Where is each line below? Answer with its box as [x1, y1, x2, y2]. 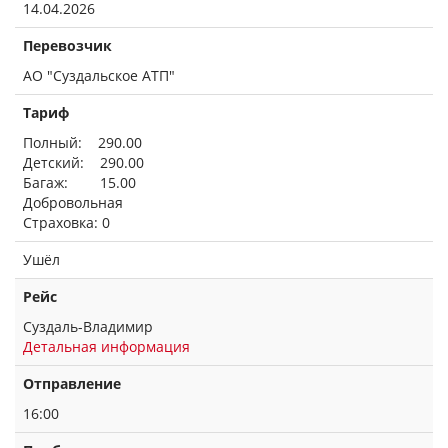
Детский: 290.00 [23, 153, 144, 172]
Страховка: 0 [23, 213, 110, 232]
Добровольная [23, 193, 123, 212]
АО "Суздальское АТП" [23, 66, 175, 85]
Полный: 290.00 [23, 133, 142, 152]
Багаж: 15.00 [23, 173, 136, 192]
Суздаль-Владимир [23, 317, 153, 336]
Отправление [23, 374, 121, 393]
